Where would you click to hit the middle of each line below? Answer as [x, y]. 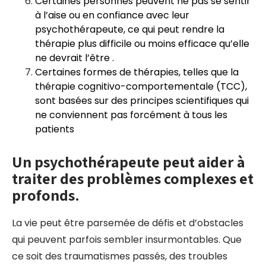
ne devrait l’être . [75, 58]
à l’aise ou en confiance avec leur [112, 15]
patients [55, 129]
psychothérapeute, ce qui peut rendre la [130, 29]
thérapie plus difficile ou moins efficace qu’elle [142, 44]
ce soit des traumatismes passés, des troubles [120, 256]
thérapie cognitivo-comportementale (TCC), [141, 86]
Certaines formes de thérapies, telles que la [137, 72]
